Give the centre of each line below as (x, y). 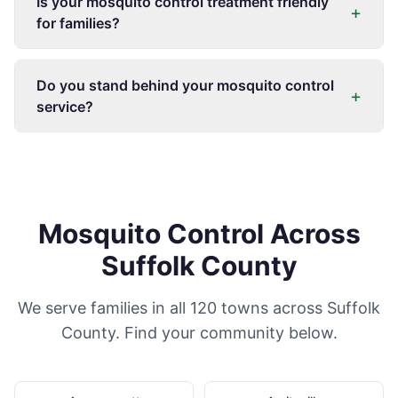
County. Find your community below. (199, 333)
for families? (78, 23)
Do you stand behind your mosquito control (185, 85)
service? (65, 107)
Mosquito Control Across (199, 234)
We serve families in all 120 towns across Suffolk (199, 308)
